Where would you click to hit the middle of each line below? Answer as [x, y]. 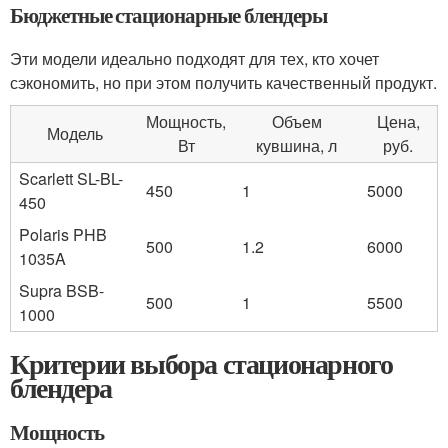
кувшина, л [296, 145]
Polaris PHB [63, 234]
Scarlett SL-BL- [71, 178]
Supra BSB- [61, 290]
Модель [74, 133]
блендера [61, 387]
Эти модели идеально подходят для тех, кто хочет [194, 58]
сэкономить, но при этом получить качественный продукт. [223, 82]
